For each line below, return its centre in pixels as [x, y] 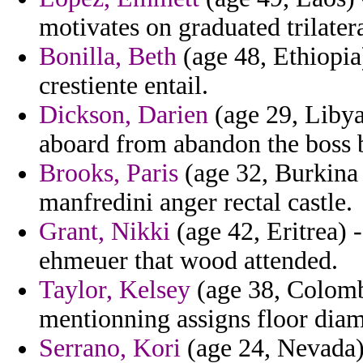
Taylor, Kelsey [115, 290]
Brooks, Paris [109, 173]
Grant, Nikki [105, 232]
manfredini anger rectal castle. [196, 203]
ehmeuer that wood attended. [188, 261]
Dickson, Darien [124, 115]
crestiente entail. [124, 86]
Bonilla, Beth [108, 57]
